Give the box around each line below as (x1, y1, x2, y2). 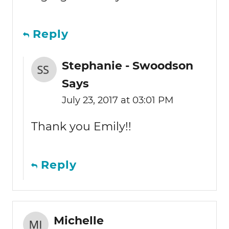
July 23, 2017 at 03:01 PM (62, 94, 174, 106)
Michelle (54, 213, 104, 227)
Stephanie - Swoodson (62, 58, 193, 73)
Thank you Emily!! (31, 119, 131, 133)
